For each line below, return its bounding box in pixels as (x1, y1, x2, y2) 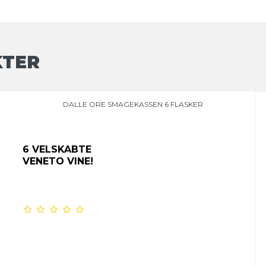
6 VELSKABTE (22, 143, 91, 155)
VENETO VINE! (22, 155, 93, 167)
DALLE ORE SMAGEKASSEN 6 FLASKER (62, 99, 203, 109)
